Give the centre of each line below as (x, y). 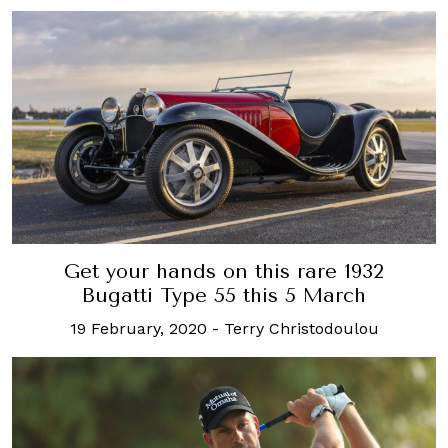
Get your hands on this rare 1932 (224, 271)
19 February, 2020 (138, 328)
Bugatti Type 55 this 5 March (224, 295)
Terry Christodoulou (301, 328)
